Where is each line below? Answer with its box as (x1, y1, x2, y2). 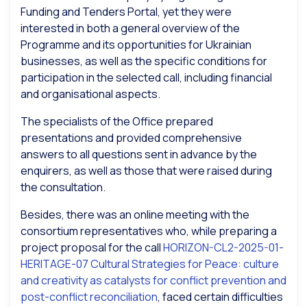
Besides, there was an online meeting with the (21, 207, 249, 223)
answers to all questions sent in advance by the (21, 147, 257, 162)
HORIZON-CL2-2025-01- (163, 240, 284, 256)
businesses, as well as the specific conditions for (21, 53, 267, 69)
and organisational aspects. (21, 86, 160, 102)
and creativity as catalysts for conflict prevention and (21, 273, 286, 288)
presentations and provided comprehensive (21, 130, 242, 146)
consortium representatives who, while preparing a (21, 223, 277, 239)
